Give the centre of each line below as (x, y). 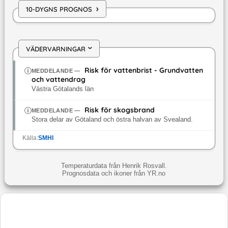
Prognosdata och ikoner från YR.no (114, 174)
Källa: (30, 138)
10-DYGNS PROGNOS (59, 9)
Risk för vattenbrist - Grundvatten (144, 70)
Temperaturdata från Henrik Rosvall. (114, 166)
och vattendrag (58, 80)
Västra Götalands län (62, 89)
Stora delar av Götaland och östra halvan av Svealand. (112, 120)
